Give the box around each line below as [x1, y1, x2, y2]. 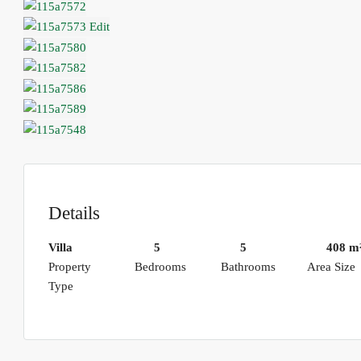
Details [48, 202, 100, 223]
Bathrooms [220, 260, 276, 274]
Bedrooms [134, 260, 186, 274]
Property [48, 260, 91, 274]
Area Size [306, 260, 355, 274]
